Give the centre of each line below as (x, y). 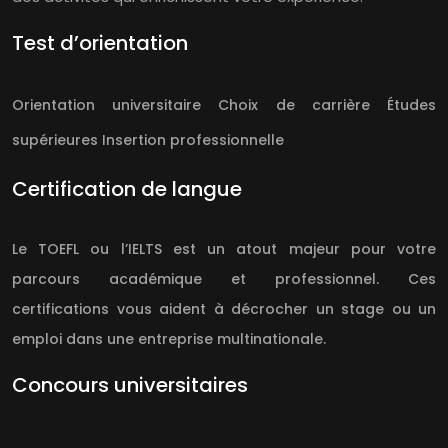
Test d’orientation (100, 43)
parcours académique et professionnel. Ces (224, 279)
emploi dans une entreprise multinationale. (169, 339)
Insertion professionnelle (191, 140)
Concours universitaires (130, 385)
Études (403, 105)
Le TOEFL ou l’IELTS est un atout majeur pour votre (224, 249)
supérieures (55, 140)
